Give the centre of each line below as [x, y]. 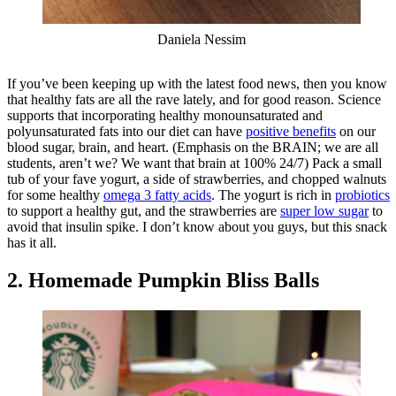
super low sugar [324, 210]
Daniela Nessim [202, 39]
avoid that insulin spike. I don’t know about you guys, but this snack [197, 226]
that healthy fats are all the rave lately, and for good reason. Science [194, 99]
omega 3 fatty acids [157, 194]
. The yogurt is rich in [273, 194]
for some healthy [55, 194]
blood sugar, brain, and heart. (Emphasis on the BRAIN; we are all [193, 147]
